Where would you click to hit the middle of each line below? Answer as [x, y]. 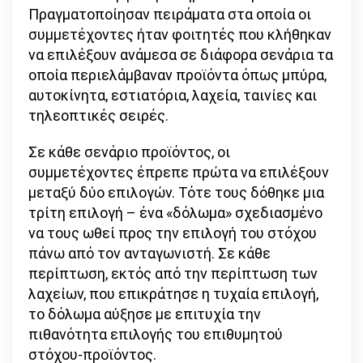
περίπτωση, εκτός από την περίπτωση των [173, 274]
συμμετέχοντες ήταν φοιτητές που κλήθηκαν [180, 35]
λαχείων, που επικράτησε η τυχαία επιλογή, [173, 294]
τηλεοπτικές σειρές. [98, 116]
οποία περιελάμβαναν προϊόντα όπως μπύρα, [177, 75]
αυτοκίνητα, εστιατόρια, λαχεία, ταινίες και [173, 96]
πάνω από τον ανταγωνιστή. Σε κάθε [149, 254]
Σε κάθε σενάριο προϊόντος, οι [129, 152]
